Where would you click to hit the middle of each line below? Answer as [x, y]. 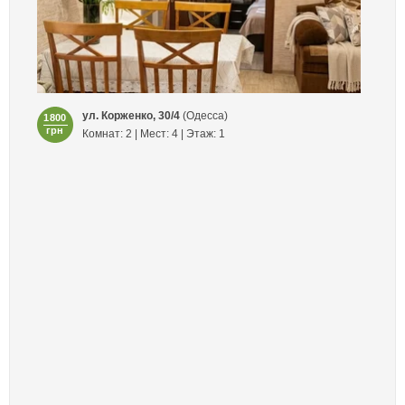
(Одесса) [203, 115]
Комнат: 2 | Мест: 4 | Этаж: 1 [153, 133]
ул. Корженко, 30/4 [131, 115]
